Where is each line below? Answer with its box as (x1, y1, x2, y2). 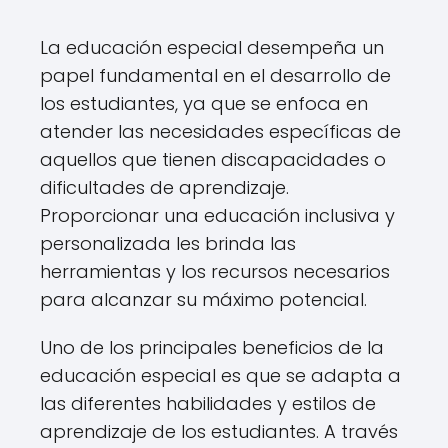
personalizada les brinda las (40, 231, 296, 256)
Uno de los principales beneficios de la (40, 335, 384, 360)
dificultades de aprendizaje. (40, 175, 289, 200)
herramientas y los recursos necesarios (40, 259, 390, 284)
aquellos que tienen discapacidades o (40, 147, 386, 172)
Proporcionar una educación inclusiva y (40, 203, 395, 228)
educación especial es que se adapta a (40, 363, 401, 388)
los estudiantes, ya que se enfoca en (40, 91, 368, 116)
